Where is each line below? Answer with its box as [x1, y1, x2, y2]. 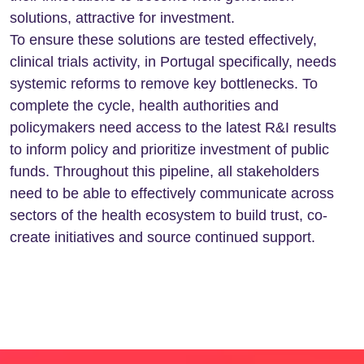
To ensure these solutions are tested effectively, [10, 32, 317, 48]
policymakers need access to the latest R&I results [10, 119, 336, 136]
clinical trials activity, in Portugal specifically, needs [10, 54, 336, 70]
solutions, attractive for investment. [10, 10, 235, 26]
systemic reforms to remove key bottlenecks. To [10, 76, 318, 92]
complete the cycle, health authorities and [10, 97, 279, 114]
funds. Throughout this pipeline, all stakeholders [10, 163, 319, 180]
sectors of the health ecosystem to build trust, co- [10, 207, 327, 223]
